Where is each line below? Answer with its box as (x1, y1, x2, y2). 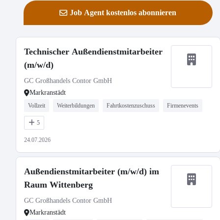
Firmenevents (167, 102, 198, 109)
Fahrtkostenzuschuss (107, 102, 155, 109)
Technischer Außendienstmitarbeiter (24, 47, 163, 56)
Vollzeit (28, 102, 45, 109)
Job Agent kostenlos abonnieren (70, 8, 177, 17)
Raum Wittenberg (24, 180, 93, 190)
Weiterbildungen (57, 102, 95, 109)
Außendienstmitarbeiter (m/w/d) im (24, 166, 159, 176)
